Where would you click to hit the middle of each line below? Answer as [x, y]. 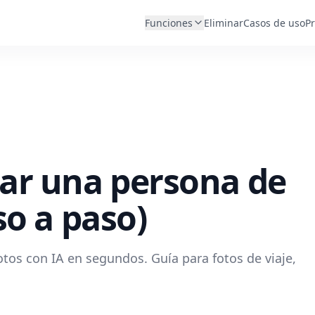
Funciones [169, 22]
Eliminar [224, 22]
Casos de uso [274, 22]
